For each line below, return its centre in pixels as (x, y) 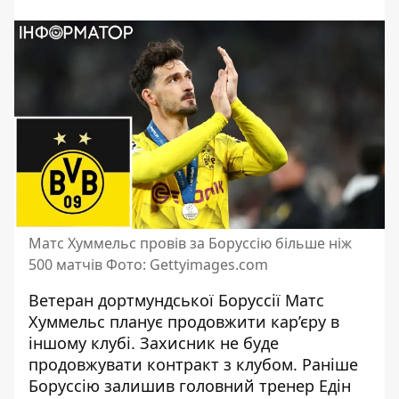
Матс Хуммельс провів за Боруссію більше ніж (190, 243)
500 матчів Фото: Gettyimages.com (148, 265)
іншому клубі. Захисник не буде (154, 343)
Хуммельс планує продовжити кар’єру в (184, 322)
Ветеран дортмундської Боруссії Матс (176, 300)
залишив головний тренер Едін (228, 386)
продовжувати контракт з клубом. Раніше (193, 364)
